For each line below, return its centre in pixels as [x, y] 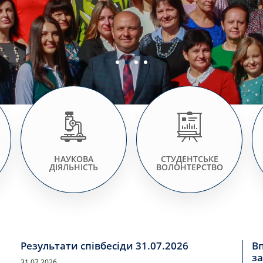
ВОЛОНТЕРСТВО [189, 167]
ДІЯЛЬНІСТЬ [73, 167]
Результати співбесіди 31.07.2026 [104, 246]
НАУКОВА [73, 159]
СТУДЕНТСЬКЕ [189, 159]
